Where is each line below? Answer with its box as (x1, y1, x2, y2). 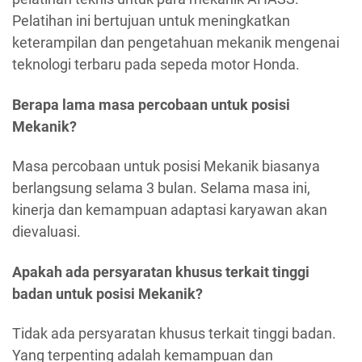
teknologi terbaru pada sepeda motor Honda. (12, 56, 300, 74)
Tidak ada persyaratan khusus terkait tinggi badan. (12, 325, 336, 343)
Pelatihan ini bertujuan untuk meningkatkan (12, 12, 290, 30)
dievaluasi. (12, 223, 81, 241)
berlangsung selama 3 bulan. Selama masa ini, (12, 179, 310, 197)
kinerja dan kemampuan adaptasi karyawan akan (12, 201, 327, 219)
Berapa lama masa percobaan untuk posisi (12, 95, 290, 113)
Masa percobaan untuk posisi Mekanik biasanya (12, 158, 320, 175)
